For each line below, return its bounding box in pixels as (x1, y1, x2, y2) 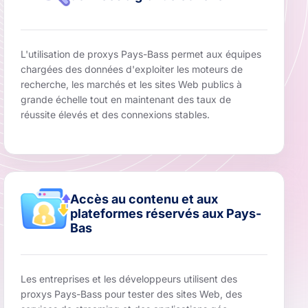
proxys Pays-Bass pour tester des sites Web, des (20, 288, 242, 300)
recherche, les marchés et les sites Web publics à (20, 78, 242, 91)
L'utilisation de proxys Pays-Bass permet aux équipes (20, 48, 261, 60)
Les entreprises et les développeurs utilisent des (20, 273, 237, 285)
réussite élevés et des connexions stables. (20, 109, 210, 121)
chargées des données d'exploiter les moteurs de (20, 63, 243, 76)
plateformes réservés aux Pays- (69, 206, 261, 221)
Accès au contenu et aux (69, 191, 218, 206)
